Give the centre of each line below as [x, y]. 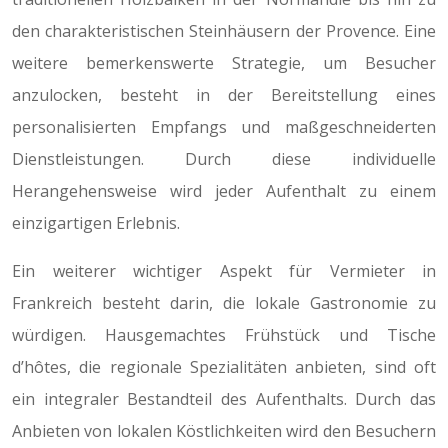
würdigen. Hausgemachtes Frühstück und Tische [224, 335]
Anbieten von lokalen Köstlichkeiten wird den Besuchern [224, 431]
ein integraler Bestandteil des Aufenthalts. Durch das [224, 399]
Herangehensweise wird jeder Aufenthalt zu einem [224, 191]
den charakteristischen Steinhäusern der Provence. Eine [224, 31]
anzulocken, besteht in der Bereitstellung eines [224, 95]
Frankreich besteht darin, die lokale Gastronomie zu [224, 303]
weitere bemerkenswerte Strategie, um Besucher [224, 63]
